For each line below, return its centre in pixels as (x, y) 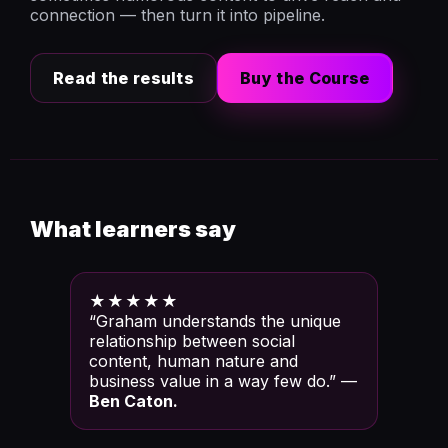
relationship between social (192, 341)
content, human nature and (193, 361)
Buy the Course (305, 78)
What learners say (133, 229)
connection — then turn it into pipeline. (177, 15)
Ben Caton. (133, 401)
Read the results (124, 78)
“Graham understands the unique (215, 321)
